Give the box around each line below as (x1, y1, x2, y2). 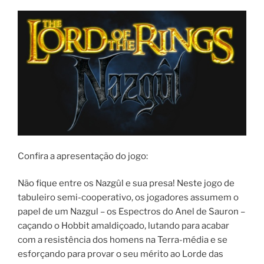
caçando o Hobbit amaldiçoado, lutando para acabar (18, 220, 229, 232)
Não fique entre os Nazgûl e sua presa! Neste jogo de (18, 178, 235, 189)
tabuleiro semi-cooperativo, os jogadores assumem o (18, 192, 239, 203)
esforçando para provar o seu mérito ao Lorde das (18, 249, 223, 260)
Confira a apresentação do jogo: (18, 150, 148, 161)
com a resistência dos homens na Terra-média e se (18, 235, 227, 246)
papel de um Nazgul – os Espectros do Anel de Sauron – (18, 206, 245, 217)
